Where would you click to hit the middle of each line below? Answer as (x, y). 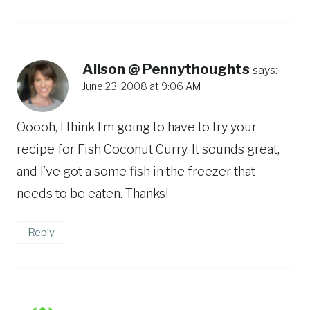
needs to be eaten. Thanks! (92, 194)
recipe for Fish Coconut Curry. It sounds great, (148, 149)
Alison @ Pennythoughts (166, 69)
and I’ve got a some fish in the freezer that (136, 172)
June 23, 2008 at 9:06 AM (142, 86)
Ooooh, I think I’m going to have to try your (137, 127)
